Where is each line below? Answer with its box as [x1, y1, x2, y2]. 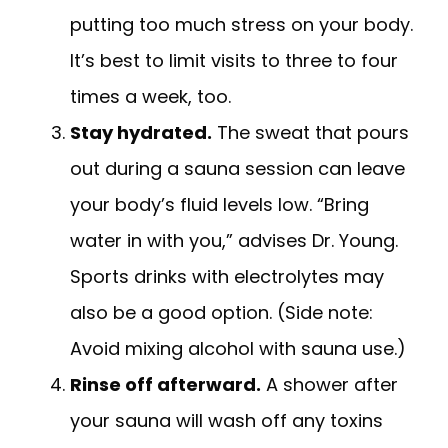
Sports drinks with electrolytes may [70, 264, 384, 289]
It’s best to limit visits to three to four [70, 48, 398, 73]
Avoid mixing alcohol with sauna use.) [70, 336, 406, 361]
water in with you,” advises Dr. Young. [70, 228, 398, 253]
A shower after [261, 372, 398, 397]
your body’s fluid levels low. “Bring [70, 192, 369, 217]
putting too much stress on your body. [70, 12, 413, 37]
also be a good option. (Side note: [70, 300, 373, 325]
